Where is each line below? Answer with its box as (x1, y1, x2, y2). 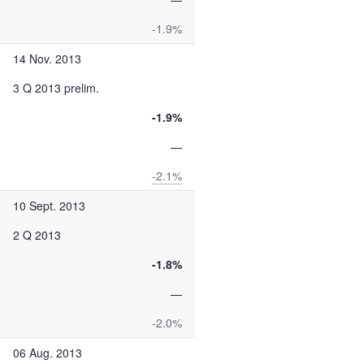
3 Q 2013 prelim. (13, 80, 99, 96)
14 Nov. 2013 (13, 50, 81, 67)
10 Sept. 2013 (13, 197, 85, 214)
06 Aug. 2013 (13, 344, 82, 361)
